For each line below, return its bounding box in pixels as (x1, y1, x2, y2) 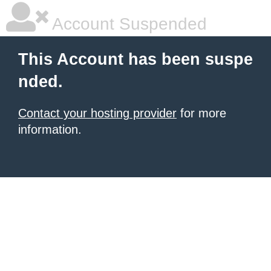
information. (18, 123, 82, 136)
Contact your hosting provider (18, 106, 177, 120)
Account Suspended (48, 15, 207, 33)
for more (177, 106, 226, 120)
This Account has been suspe (18, 50, 253, 68)
